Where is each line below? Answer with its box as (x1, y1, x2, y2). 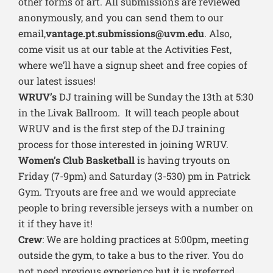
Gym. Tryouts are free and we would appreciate (18, 185, 236, 199)
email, (18, 27, 46, 40)
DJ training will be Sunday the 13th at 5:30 (57, 90, 253, 104)
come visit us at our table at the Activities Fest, (18, 43, 232, 56)
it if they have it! (18, 217, 93, 230)
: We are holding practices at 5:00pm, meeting (42, 233, 249, 246)
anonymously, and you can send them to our (18, 11, 224, 24)
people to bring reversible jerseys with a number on (18, 201, 253, 214)
